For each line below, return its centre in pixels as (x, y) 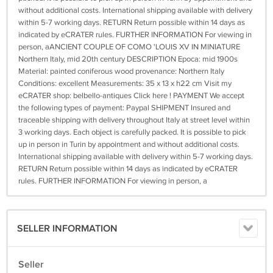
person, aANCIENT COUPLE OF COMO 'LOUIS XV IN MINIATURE (129, 47)
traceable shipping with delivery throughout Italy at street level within (134, 120)
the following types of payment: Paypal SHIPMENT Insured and (124, 108)
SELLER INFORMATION (67, 229)
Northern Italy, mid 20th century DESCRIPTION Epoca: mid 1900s (128, 59)
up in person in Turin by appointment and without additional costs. (129, 145)
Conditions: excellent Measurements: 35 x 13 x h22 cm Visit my (125, 84)
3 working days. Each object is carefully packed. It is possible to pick (132, 133)
